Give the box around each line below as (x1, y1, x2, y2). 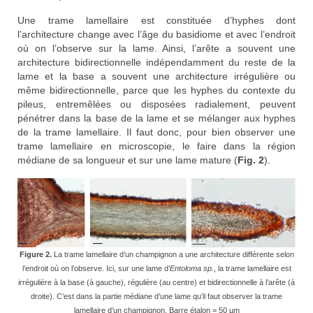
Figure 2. (19, 250, 52, 259)
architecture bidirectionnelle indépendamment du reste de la (17, 57, 296, 68)
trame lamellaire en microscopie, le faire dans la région (17, 140, 296, 152)
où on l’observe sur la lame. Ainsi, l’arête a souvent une (17, 43, 296, 54)
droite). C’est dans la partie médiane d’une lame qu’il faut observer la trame (31, 292, 282, 301)
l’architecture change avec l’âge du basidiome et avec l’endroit (17, 29, 296, 41)
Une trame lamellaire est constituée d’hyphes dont (17, 15, 296, 27)
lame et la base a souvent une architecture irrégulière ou (17, 71, 296, 82)
